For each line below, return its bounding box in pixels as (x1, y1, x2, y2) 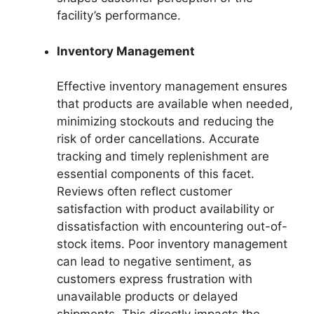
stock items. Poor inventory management (57, 237, 287, 251)
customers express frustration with (57, 272, 252, 286)
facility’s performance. (57, 8, 181, 22)
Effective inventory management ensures (57, 79, 287, 93)
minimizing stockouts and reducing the (57, 114, 274, 128)
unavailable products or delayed (57, 289, 238, 303)
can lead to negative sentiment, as (57, 254, 252, 268)
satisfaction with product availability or (57, 202, 274, 216)
